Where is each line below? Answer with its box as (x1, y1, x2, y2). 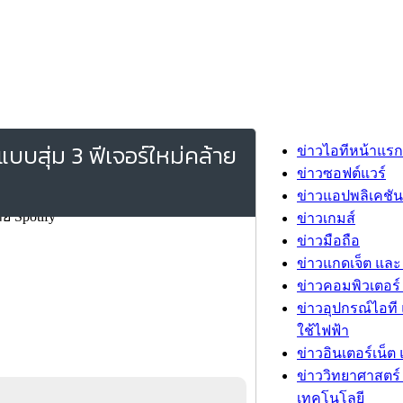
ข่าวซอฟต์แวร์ (297, 166, 386, 181)
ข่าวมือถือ (297, 233, 360, 248)
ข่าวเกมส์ (297, 210, 355, 226)
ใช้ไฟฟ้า (297, 323, 349, 338)
